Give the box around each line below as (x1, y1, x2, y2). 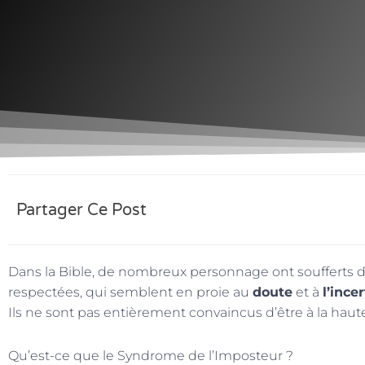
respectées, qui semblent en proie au (8, 284, 253, 300)
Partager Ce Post (16, 200, 147, 220)
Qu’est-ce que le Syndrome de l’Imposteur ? (8, 348, 293, 363)
